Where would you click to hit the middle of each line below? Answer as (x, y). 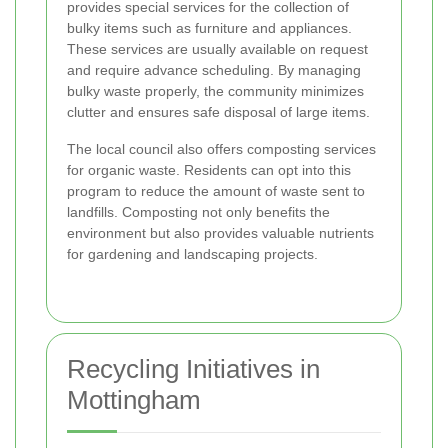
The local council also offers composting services (221, 149)
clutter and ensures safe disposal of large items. (218, 112)
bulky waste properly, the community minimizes (215, 91)
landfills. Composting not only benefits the (198, 212)
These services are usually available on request (217, 49)
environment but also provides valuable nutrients (220, 233)
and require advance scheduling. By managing (214, 70)
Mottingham (134, 400)
